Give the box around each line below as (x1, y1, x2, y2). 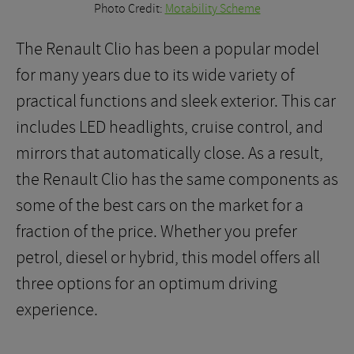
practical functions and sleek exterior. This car (16, 90, 336, 112)
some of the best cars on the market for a (16, 194, 303, 217)
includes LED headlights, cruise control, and (16, 116, 323, 138)
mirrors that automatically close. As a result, (16, 142, 323, 164)
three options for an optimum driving (16, 273, 277, 295)
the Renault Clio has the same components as (16, 168, 338, 190)
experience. (16, 299, 98, 321)
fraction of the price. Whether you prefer (16, 220, 297, 243)
